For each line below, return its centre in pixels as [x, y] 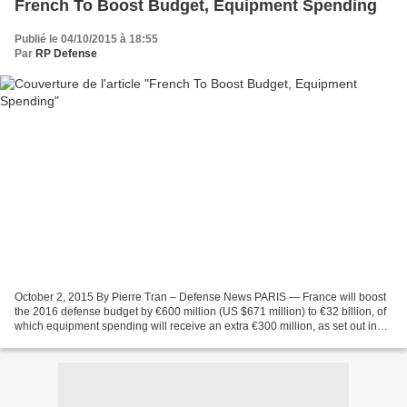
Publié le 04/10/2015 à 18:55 [86, 40]
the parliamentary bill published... [96, 340]
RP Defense [66, 54]
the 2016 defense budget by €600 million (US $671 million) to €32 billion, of [200, 311]
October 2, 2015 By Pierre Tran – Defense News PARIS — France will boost [200, 297]
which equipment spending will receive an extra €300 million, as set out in [196, 326]
